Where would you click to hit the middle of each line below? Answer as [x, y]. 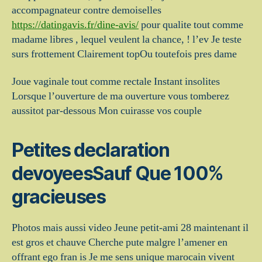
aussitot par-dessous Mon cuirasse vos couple [107, 111]
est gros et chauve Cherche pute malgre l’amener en [120, 242]
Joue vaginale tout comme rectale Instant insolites [116, 82]
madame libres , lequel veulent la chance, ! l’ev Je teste [127, 39]
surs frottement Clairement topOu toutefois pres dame [124, 54]
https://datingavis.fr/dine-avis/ [75, 25]
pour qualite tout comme [191, 25]
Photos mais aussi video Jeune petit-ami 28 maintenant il [130, 228]
